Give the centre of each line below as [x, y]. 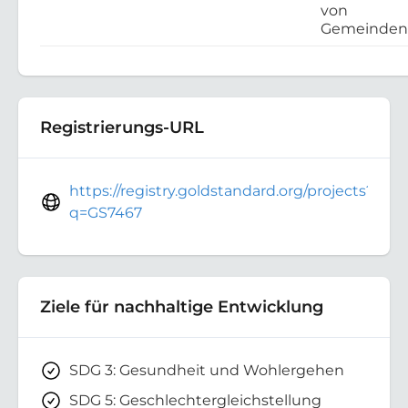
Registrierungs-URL [122, 127]
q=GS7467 [106, 212]
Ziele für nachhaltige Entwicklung [182, 306]
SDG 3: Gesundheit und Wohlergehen [207, 370]
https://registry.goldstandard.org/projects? [222, 190]
